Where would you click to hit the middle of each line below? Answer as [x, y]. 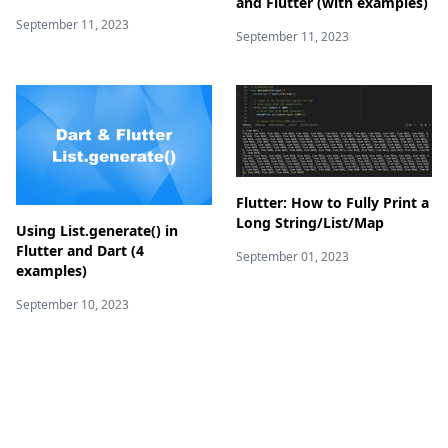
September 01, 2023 [292, 256]
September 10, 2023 [72, 304]
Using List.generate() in [97, 230]
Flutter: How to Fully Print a [332, 202]
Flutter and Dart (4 [80, 250]
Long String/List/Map [310, 222]
